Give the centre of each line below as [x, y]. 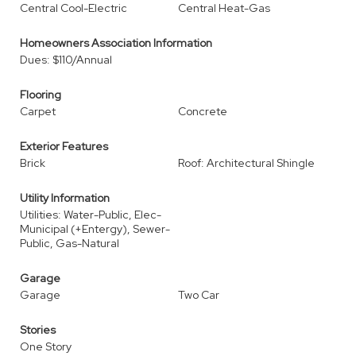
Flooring [41, 95]
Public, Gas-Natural [70, 243]
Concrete [203, 111]
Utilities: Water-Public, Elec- [91, 215]
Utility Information [65, 198]
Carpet [38, 111]
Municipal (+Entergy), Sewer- [95, 229]
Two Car [199, 295]
